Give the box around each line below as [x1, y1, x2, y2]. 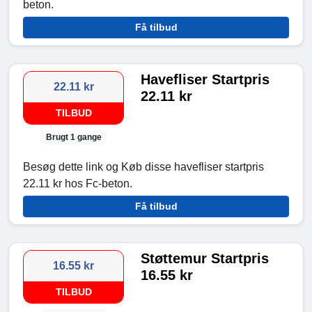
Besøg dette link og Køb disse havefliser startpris [23, 160, 264, 173]
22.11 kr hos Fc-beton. [23, 177, 132, 189]
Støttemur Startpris [141, 250, 270, 266]
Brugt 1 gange [45, 132, 102, 142]
